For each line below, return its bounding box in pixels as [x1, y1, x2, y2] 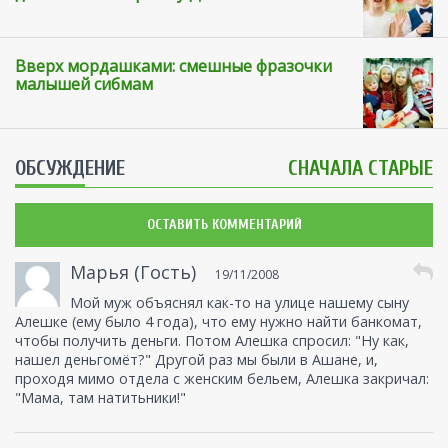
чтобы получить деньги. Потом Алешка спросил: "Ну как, [15, 331, 409, 351]
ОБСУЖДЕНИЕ [15, 156, 125, 181]
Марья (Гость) [70, 260, 196, 285]
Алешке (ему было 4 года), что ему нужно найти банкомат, [15, 312, 422, 332]
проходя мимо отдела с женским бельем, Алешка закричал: [15, 369, 429, 389]
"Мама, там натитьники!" [15, 388, 186, 408]
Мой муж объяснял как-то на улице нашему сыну [70, 293, 409, 313]
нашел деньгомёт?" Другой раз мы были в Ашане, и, [15, 350, 378, 370]
